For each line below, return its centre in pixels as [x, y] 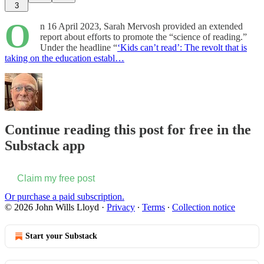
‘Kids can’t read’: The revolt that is [182, 47]
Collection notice [204, 207]
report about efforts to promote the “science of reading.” [143, 37]
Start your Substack [61, 236]
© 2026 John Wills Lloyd [52, 207]
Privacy [121, 207]
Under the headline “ [79, 47]
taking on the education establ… [65, 58]
